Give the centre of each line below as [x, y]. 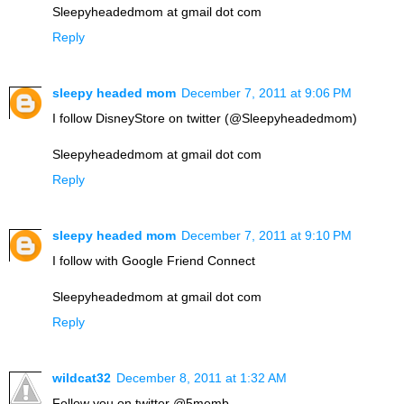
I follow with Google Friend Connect [154, 260]
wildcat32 [82, 377]
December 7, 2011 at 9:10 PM [266, 235]
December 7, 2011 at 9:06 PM [266, 92]
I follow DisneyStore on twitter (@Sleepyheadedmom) [205, 118]
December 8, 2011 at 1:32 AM [202, 377]
